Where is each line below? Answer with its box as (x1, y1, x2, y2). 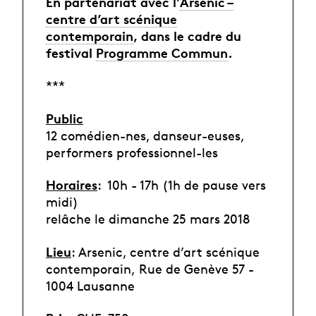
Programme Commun (96, 44, 228, 61)
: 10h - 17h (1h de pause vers (97, 177, 266, 193)
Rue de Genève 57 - (139, 260, 254, 276)
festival (46, 44, 96, 61)
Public (46, 109, 83, 126)
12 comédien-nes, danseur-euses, (46, 127, 244, 143)
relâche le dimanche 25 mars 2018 (46, 211, 253, 227)
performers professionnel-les (46, 144, 221, 160)
